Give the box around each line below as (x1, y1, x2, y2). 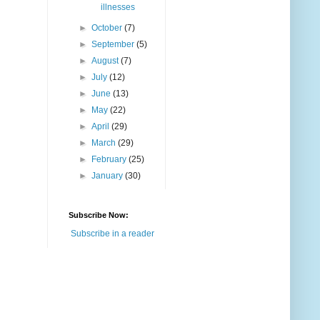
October (91, 23, 125, 34)
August (91, 56, 121, 66)
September (91, 39, 137, 50)
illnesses (100, 2, 135, 13)
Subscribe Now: (69, 211, 129, 220)
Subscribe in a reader (71, 229, 154, 239)
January (91, 171, 126, 181)
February (91, 154, 129, 165)
